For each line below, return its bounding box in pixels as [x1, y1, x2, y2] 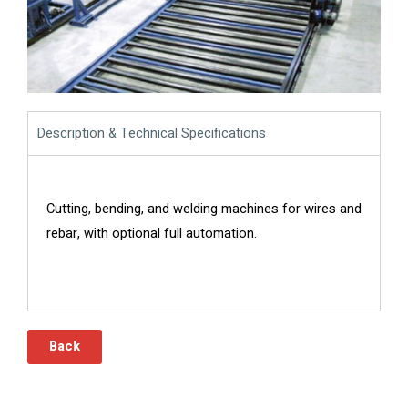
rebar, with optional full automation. [46, 224, 257, 244]
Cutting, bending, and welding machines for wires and [46, 199, 362, 219]
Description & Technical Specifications [37, 123, 266, 143]
